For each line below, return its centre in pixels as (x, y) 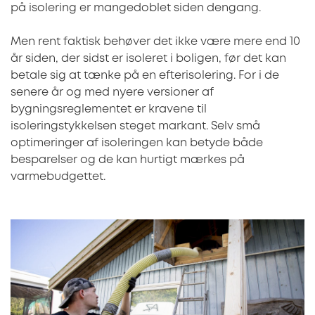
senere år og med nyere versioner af (112, 92)
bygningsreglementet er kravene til (109, 109)
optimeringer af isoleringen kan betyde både (137, 143)
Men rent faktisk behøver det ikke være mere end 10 (155, 41)
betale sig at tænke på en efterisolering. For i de (145, 75)
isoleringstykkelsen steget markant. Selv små (135, 126)
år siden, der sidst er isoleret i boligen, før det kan (148, 58)
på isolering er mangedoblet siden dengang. (136, 8)
